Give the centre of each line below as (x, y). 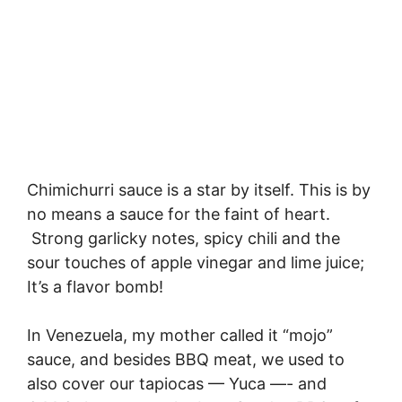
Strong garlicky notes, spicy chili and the (184, 239)
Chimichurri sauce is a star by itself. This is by (199, 190)
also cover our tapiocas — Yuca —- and (177, 384)
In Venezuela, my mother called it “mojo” (180, 336)
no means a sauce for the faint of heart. (179, 214)
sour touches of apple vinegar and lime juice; (196, 263)
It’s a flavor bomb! (95, 287)
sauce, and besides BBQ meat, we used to (186, 360)
